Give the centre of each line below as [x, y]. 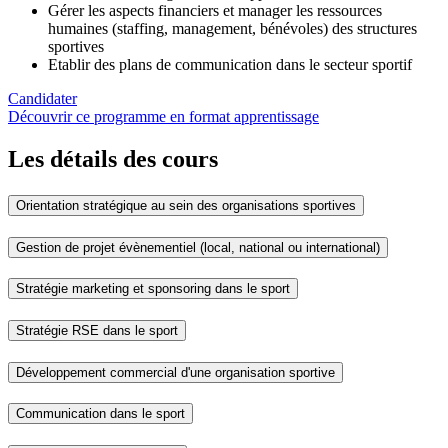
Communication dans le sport [100, 414]
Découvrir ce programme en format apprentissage [163, 117]
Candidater [42, 99]
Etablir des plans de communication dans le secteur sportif [232, 65]
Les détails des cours [113, 158]
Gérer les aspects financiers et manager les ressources [215, 11]
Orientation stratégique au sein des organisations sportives [186, 205]
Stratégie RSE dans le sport [97, 331]
